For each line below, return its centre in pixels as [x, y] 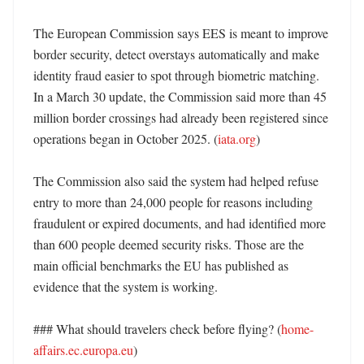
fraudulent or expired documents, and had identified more [180, 223]
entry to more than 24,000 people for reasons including [173, 202]
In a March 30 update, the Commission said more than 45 [180, 96]
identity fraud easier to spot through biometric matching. [176, 75]
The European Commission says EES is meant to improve [181, 33]
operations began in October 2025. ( [126, 139]
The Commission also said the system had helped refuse [176, 181]
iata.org [237, 139]
